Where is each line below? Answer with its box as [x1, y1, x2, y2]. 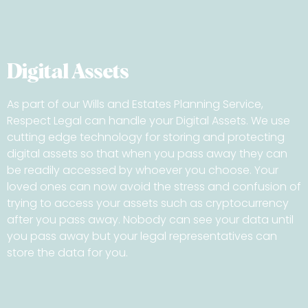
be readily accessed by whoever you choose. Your [7, 162, 278, 178]
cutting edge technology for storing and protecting [7, 129, 285, 145]
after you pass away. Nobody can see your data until [7, 211, 294, 228]
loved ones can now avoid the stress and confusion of [7, 178, 301, 195]
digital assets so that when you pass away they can [7, 145, 287, 162]
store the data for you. [7, 244, 128, 261]
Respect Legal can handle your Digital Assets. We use [7, 112, 290, 129]
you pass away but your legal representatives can [7, 228, 277, 244]
